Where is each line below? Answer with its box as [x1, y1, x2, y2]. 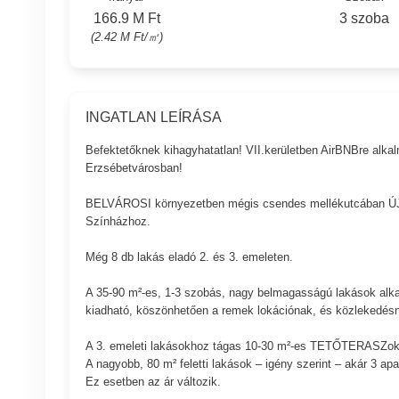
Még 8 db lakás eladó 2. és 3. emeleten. [85, 250, 293, 265]
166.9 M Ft [93, 10, 160, 26]
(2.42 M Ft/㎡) [90, 29, 163, 44]
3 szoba [339, 10, 390, 26]
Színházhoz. [85, 215, 151, 229]
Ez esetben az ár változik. [85, 375, 221, 389]
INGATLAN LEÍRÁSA [85, 109, 222, 125]
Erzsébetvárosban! [85, 161, 183, 175]
